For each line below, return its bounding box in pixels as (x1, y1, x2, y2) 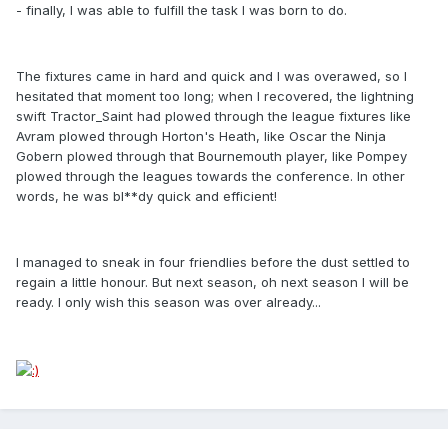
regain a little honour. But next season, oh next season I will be (16, 274, 409, 291)
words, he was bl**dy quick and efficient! (16, 188, 277, 205)
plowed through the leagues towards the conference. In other (16, 168, 405, 185)
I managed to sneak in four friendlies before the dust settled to (16, 254, 410, 271)
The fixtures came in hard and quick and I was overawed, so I (16, 68, 407, 85)
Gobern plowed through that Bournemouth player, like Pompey (16, 148, 407, 165)
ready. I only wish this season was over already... (16, 294, 321, 311)
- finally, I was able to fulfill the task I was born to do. (16, 2, 347, 19)
